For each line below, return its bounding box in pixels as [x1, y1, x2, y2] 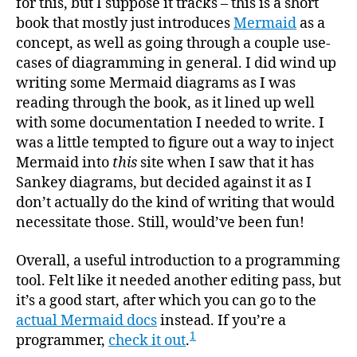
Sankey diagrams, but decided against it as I [16, 174, 312, 192]
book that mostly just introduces [16, 14, 233, 33]
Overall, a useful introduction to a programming [16, 251, 340, 270]
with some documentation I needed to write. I [16, 114, 324, 132]
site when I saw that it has [137, 154, 314, 172]
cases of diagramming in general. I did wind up [16, 54, 336, 73]
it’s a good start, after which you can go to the [16, 291, 316, 310]
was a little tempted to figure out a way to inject [16, 134, 334, 152]
